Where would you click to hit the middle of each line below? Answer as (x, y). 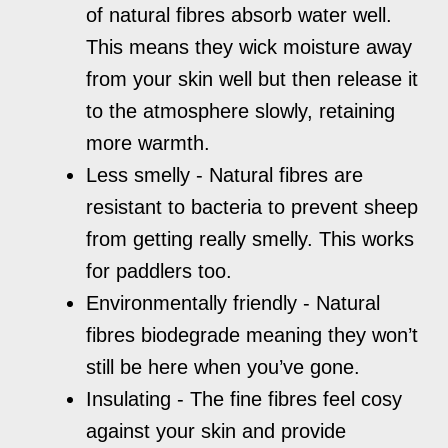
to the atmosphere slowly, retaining (241, 110)
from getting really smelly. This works (250, 238)
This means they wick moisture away (249, 46)
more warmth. (148, 142)
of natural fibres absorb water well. (239, 14)
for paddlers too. (159, 270)
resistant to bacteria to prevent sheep (252, 206)
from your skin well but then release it (252, 78)
